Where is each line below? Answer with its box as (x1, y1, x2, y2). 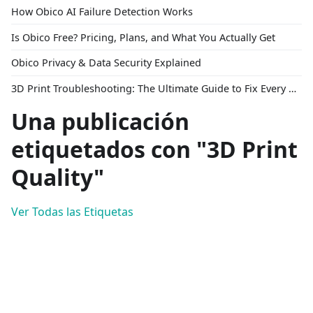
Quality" (11, 162, 104, 193)
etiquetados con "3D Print (11, 134, 298, 165)
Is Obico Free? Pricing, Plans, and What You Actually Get (11, 30, 275, 44)
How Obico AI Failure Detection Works (11, 4, 193, 18)
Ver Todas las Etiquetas (11, 204, 133, 220)
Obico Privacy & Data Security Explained (11, 56, 201, 70)
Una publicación (11, 106, 189, 137)
